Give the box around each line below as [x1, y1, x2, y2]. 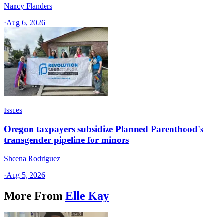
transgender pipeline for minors [4, 135, 129, 145]
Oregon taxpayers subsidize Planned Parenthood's [4, 124, 203, 135]
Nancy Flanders [4, 2, 52, 11]
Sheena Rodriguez [4, 154, 60, 163]
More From [4, 189, 62, 202]
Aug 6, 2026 [6, 18, 45, 27]
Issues [4, 106, 22, 115]
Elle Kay [65, 189, 109, 202]
